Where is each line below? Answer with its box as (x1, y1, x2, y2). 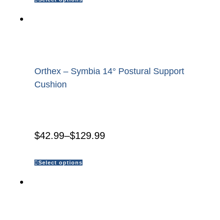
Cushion (34, 80, 67, 90)
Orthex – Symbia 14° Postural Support (34, 66, 184, 77)
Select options (38, 160, 82, 166)
